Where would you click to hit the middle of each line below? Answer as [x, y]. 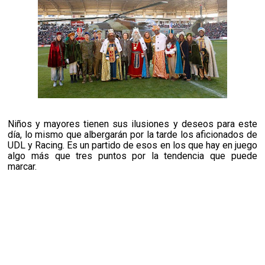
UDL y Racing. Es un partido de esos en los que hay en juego [132, 146]
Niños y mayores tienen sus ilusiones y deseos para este [132, 124]
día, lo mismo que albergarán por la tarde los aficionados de [132, 135]
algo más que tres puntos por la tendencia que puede [132, 156]
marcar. [22, 167]
